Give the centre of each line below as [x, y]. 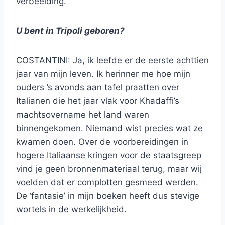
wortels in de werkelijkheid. [71, 210]
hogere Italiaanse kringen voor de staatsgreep [109, 155]
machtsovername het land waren [83, 115]
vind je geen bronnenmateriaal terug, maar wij [109, 169]
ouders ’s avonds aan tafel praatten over [98, 88]
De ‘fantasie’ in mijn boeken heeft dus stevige [108, 196]
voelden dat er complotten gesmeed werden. [107, 183]
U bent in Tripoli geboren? [70, 31]
